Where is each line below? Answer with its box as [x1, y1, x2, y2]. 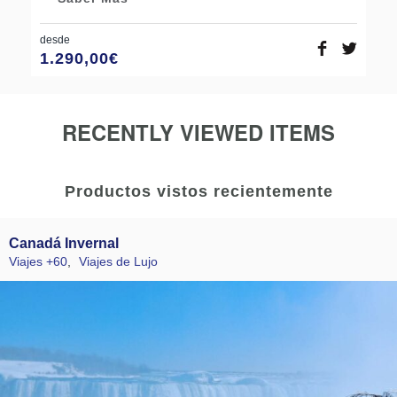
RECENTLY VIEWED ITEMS [62, 116, 335, 147]
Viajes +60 [9, 253, 67, 269]
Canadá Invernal [9, 235, 119, 251]
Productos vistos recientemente [64, 182, 333, 200]
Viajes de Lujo [79, 253, 158, 269]
